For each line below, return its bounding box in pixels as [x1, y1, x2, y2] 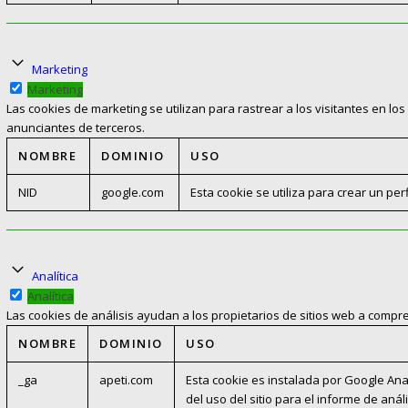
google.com [101, 184, 164, 201]
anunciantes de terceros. [6, 119, 145, 137]
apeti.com [99, 372, 153, 389]
